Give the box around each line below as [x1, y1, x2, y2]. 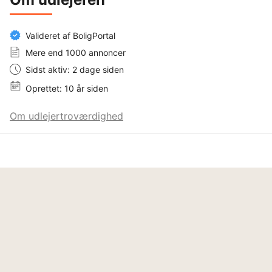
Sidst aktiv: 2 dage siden [25, 64, 124, 75]
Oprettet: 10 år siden [25, 83, 108, 93]
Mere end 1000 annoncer [25, 47, 126, 58]
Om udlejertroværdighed [10, 109, 123, 122]
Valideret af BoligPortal [25, 30, 115, 41]
